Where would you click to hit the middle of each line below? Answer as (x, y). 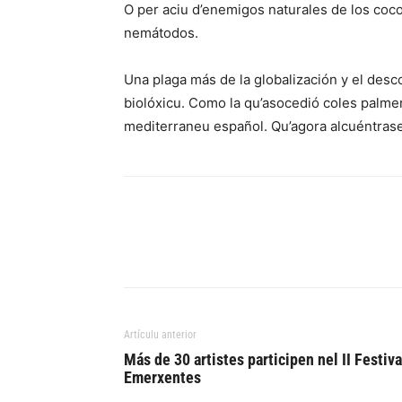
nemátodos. (161, 33)
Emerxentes (162, 378)
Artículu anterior (160, 335)
